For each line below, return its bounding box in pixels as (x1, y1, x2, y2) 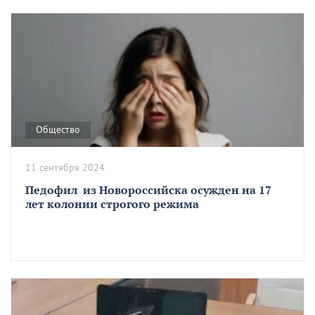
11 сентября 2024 (25, 162, 105, 174)
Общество (36, 124, 80, 136)
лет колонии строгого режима (25, 197, 199, 212)
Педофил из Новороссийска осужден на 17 (25, 183, 271, 198)
